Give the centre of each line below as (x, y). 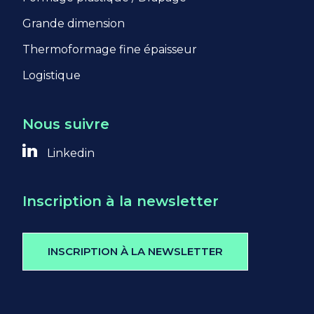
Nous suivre (66, 124)
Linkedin (69, 153)
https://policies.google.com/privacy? (151, 28)
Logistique (52, 76)
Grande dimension (74, 24)
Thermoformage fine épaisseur (110, 50)
